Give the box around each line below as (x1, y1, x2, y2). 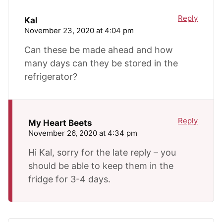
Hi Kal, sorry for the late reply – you (28, 147, 176, 158)
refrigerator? (24, 71, 77, 82)
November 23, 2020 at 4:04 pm (24, 25, 134, 35)
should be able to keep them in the (28, 160, 173, 171)
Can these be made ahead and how (24, 44, 173, 55)
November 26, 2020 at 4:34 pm (28, 128, 137, 138)
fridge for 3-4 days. (28, 173, 111, 184)
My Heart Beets (28, 118, 92, 128)
